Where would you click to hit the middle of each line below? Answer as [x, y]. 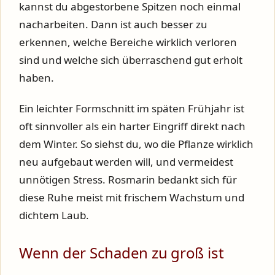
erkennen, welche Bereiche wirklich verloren [128, 42]
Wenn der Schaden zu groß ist [122, 253]
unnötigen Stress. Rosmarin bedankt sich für [128, 180]
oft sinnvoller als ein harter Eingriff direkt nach [132, 126]
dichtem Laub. [54, 215]
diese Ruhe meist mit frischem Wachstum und [132, 197]
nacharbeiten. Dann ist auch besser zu [113, 24]
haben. [37, 77]
